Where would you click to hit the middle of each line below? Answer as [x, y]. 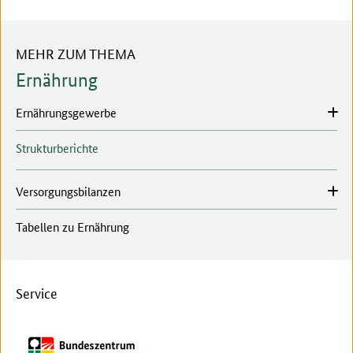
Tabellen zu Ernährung [72, 226]
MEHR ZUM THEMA [76, 52]
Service [37, 292]
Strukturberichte [57, 147]
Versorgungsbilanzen [68, 191]
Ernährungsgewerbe [66, 112]
